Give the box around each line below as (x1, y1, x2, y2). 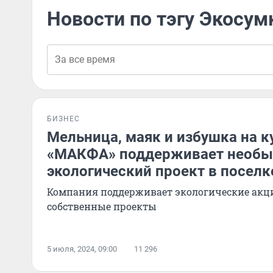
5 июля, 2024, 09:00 (47, 244, 117, 253)
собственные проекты (47, 200, 157, 213)
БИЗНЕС (47, 115, 80, 123)
